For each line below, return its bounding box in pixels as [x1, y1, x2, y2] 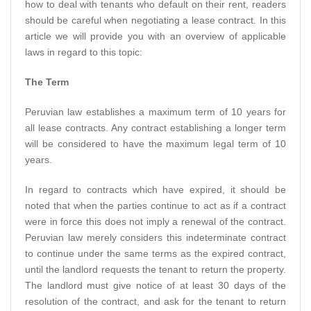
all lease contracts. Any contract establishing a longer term [25, 121, 286, 133]
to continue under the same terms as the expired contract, [25, 247, 286, 259]
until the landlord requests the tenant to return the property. [25, 263, 286, 275]
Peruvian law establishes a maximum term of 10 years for [25, 106, 286, 117]
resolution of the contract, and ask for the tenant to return [25, 295, 286, 307]
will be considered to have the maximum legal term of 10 [25, 137, 286, 149]
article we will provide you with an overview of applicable [25, 30, 286, 42]
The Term [25, 76, 69, 87]
